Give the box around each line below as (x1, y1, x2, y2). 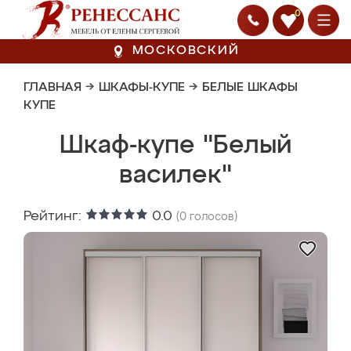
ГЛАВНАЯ (24, 81, 81, 94)
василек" (119, 163, 232, 188)
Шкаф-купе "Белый (60, 133, 291, 158)
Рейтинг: (24, 209, 85, 223)
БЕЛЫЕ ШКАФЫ (202, 81, 298, 94)
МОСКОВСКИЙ (132, 45, 240, 57)
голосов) (186, 212, 237, 223)
